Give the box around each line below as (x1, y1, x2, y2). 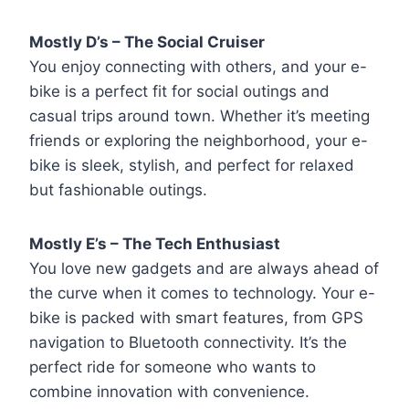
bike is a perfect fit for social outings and (29, 81, 330, 100)
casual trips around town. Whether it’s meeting (29, 106, 370, 125)
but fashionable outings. (29, 180, 207, 199)
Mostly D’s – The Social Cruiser (29, 32, 265, 51)
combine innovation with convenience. (29, 382, 309, 401)
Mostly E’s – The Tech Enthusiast (29, 234, 280, 253)
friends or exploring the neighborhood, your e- (29, 131, 368, 150)
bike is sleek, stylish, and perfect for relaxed (29, 155, 354, 174)
